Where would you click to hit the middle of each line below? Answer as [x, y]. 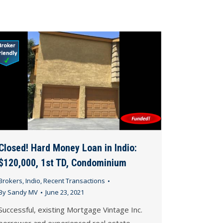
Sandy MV [23, 192]
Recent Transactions [74, 181]
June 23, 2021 [65, 192]
